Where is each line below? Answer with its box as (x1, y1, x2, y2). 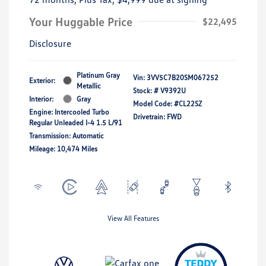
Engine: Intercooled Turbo (29, 107, 109, 116)
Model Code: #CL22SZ (133, 99, 202, 108)
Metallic (77, 81, 101, 90)
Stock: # (133, 85, 159, 95)
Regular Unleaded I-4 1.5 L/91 (29, 118, 122, 127)
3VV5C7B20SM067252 (147, 72, 218, 82)
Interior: (29, 94, 53, 103)
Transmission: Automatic (29, 131, 104, 140)
